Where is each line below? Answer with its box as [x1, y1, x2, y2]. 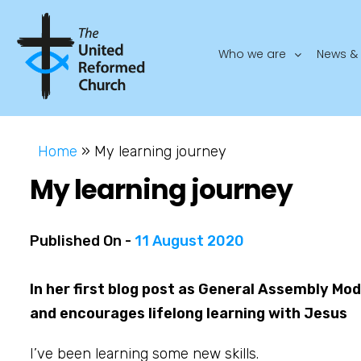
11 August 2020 [135, 231, 244, 250]
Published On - [30, 231, 135, 250]
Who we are [218, 45, 287, 62]
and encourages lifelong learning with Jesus [30, 304, 347, 322]
